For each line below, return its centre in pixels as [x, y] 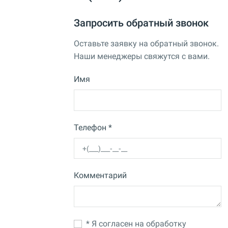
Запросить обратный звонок [141, 23]
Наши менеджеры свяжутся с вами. [142, 56]
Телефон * [93, 127]
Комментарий [100, 176]
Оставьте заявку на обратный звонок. [146, 44]
